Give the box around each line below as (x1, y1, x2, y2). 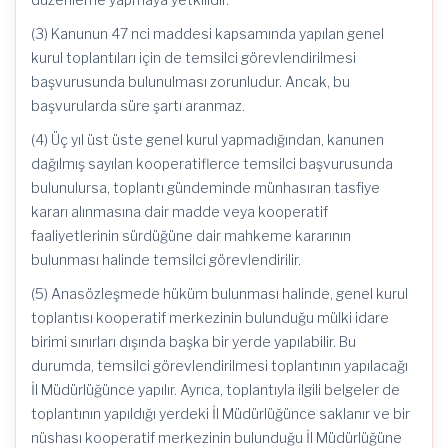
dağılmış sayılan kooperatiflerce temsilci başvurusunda (31, 155, 393, 172)
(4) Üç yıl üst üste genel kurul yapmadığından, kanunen (31, 131, 384, 148)
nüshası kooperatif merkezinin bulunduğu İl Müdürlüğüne (31, 429, 402, 446)
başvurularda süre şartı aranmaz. (31, 97, 245, 114)
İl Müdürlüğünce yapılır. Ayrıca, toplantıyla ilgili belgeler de (31, 381, 400, 398)
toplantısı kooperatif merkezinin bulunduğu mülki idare (31, 309, 389, 326)
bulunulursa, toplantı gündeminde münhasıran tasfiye (31, 179, 380, 196)
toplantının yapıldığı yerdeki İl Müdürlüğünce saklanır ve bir (31, 405, 410, 422)
